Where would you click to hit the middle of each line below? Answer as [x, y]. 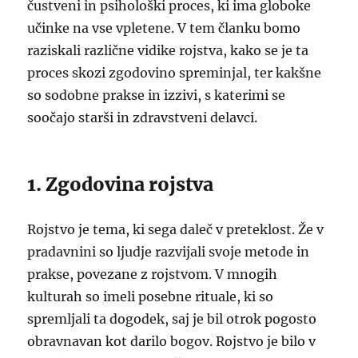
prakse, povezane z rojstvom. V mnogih [153, 274]
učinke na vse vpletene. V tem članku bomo [164, 28]
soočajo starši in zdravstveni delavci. [143, 117]
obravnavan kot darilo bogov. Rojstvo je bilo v [172, 341]
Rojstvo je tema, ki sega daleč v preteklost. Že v [176, 229]
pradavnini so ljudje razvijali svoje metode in [169, 252]
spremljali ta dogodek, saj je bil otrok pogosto [172, 319]
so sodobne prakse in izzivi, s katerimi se [157, 95]
